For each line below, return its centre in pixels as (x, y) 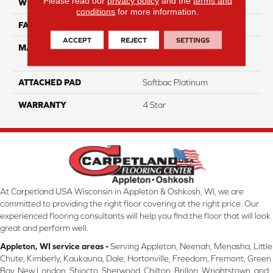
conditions (96, 11)
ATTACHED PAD (50, 83)
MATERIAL (40, 48)
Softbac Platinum (175, 83)
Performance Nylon (180, 60)
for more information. (157, 11)
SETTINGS (193, 40)
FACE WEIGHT (47, 25)
